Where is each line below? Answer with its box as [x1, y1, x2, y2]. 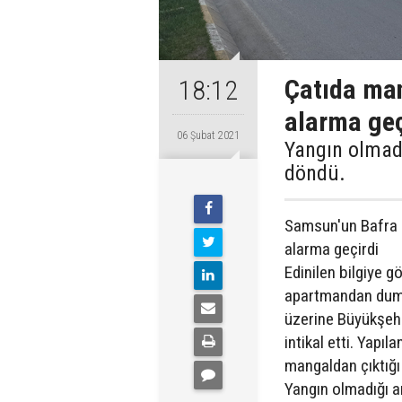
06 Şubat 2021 [177, 129, 240, 142]
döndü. [284, 161, 345, 186]
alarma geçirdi [284, 239, 379, 259]
